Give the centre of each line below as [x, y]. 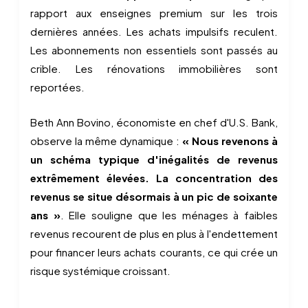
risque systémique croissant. [100, 271]
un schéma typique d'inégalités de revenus [154, 159]
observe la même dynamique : [106, 141]
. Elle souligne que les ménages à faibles [169, 215]
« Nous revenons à [230, 141]
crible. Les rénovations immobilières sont [154, 68]
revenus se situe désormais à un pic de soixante [154, 196]
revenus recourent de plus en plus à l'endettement [154, 233]
